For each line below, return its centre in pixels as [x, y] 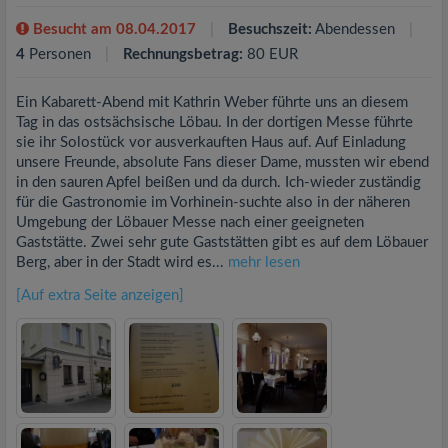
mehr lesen [264, 262]
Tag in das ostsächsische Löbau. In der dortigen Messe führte [214, 122]
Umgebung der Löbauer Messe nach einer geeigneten [190, 222]
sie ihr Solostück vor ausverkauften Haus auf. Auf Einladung [211, 142]
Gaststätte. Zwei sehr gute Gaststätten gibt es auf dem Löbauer [222, 242]
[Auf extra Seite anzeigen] [100, 295]
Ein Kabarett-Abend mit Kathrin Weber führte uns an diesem [212, 102]
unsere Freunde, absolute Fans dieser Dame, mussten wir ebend [222, 162]
